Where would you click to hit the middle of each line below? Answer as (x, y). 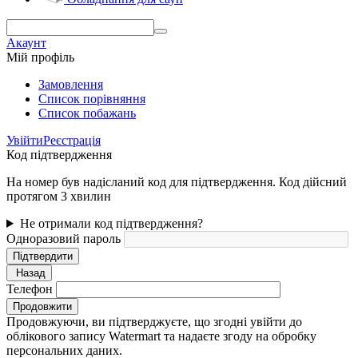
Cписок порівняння (92, 99)
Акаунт (26, 43)
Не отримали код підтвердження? (111, 223)
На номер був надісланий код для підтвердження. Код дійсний (177, 182)
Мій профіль (40, 57)
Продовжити (42, 306)
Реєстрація (72, 140)
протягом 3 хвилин (59, 196)
